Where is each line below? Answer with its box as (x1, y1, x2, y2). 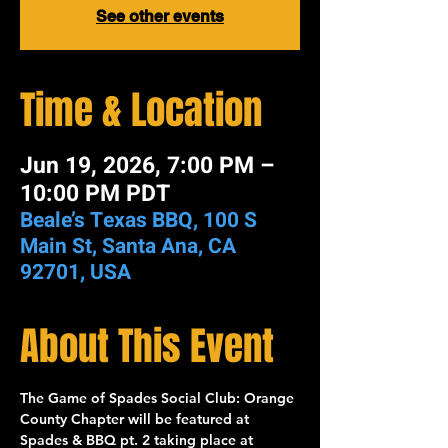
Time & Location (20, 82, 262, 139)
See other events (96, 7, 224, 26)
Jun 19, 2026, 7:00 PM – (20, 149, 275, 183)
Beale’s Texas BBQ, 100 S (20, 205, 257, 236)
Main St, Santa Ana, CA (20, 231, 236, 262)
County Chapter (20, 410, 124, 428)
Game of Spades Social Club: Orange (48, 389, 298, 407)
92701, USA (20, 257, 131, 288)
